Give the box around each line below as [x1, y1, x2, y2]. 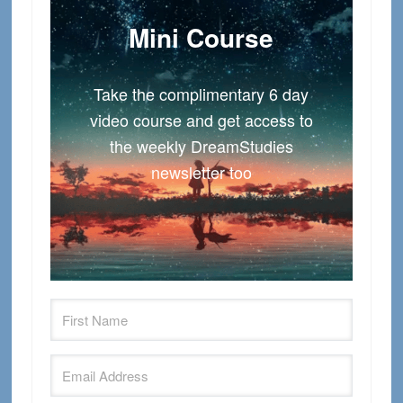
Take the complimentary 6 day [94, 82, 309, 106]
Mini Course [129, 19, 274, 57]
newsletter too [150, 160, 252, 184]
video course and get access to [89, 108, 313, 132]
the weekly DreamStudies [109, 134, 293, 158]
